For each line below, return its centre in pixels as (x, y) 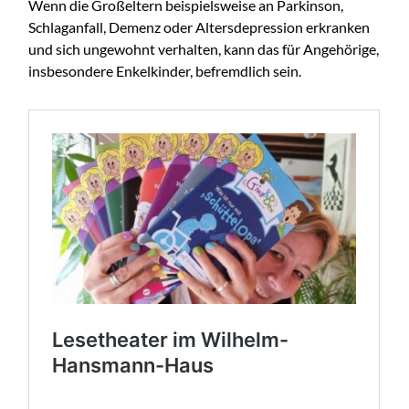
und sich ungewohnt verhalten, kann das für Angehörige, (204, 48)
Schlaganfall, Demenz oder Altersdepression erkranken (199, 26)
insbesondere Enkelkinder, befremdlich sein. (165, 70)
